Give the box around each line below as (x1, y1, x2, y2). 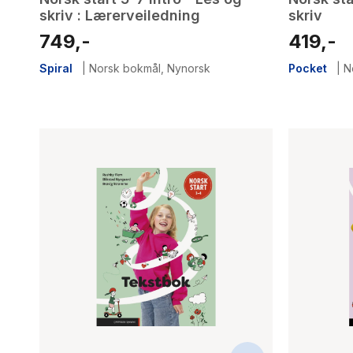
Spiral (39, 61, 72, 76)
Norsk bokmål (89, 61, 161, 76)
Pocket (288, 61, 327, 76)
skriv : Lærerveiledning (39, 7, 200, 24)
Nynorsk (167, 61, 210, 76)
